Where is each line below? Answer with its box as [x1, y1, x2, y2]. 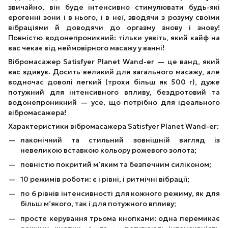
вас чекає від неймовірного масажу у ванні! [8, 43, 164, 52]
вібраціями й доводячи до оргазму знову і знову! [8, 23, 220, 32]
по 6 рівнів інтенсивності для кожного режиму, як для [20, 189, 220, 198]
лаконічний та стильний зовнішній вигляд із [20, 135, 220, 145]
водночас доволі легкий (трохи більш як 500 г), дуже [8, 77, 220, 87]
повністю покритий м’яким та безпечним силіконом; [20, 160, 211, 169]
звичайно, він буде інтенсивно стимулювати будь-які [8, 3, 220, 12]
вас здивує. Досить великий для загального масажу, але [8, 67, 220, 76]
